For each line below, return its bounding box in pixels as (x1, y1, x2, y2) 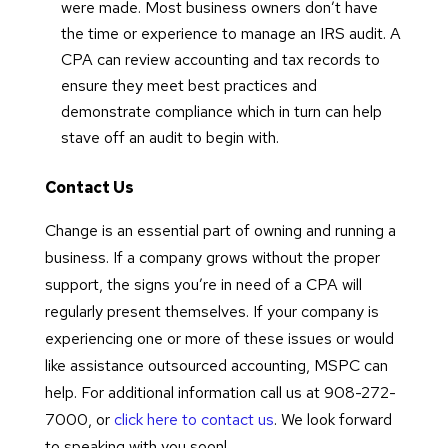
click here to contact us (113, 409, 274, 431)
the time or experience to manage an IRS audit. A (60, 23, 401, 45)
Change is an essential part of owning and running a (44, 220, 396, 242)
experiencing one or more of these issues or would (44, 328, 394, 350)
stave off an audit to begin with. (60, 127, 279, 149)
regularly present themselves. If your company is (44, 301, 379, 323)
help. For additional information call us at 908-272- (44, 382, 396, 404)
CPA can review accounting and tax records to (60, 49, 380, 71)
